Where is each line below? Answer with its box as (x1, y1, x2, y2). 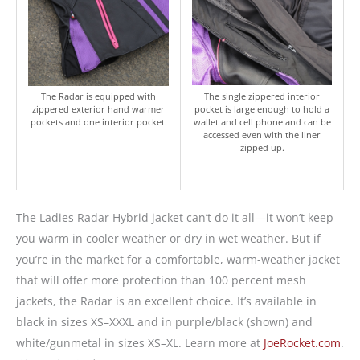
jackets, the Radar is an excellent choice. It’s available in (16, 292, 317, 309)
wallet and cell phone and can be (193, 115, 331, 128)
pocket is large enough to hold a (194, 102, 329, 115)
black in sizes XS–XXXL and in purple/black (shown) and (16, 313, 313, 329)
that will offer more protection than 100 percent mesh (16, 272, 306, 288)
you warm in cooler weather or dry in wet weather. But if (16, 230, 321, 246)
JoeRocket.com (264, 334, 341, 350)
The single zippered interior (204, 89, 320, 102)
